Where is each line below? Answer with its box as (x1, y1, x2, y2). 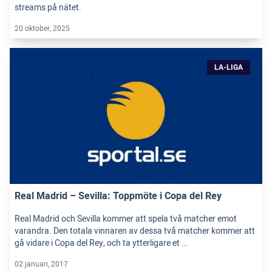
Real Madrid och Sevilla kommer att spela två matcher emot (15, 212, 237, 225)
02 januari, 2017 (15, 258, 68, 270)
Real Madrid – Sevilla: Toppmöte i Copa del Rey (15, 188, 222, 203)
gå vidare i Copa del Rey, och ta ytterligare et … (15, 236, 187, 250)
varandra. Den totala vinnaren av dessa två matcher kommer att (15, 224, 255, 237)
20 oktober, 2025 (15, 22, 70, 34)
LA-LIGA (214, 61, 243, 73)
